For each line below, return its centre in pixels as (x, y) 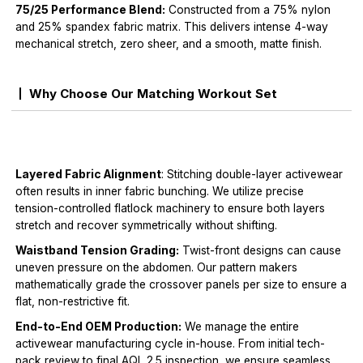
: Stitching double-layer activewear (252, 175)
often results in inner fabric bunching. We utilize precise (160, 192)
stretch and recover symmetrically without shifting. (147, 226)
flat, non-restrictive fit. (73, 302)
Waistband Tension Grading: (98, 251)
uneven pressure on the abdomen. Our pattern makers (157, 268)
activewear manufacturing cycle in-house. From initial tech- (171, 344)
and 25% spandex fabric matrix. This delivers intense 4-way (172, 27)
